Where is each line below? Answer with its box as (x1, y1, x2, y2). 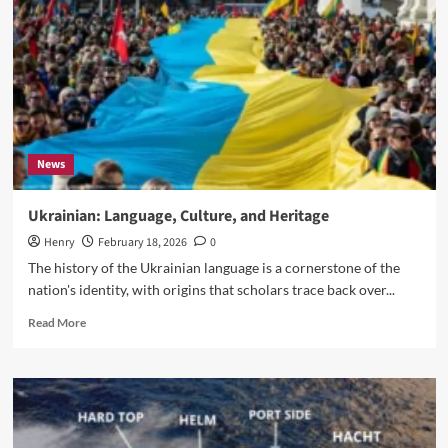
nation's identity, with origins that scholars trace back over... (27, 281, 395, 298)
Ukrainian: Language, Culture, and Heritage (27, 205, 329, 227)
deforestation (84, 26, 158, 41)
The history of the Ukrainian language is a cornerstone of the (27, 259, 400, 276)
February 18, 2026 (97, 234, 187, 251)
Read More (27, 315, 86, 330)
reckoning (84, 45, 139, 60)
